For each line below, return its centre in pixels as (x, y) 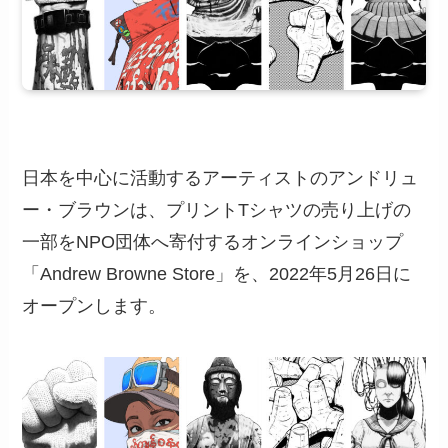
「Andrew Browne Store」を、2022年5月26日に (217, 273)
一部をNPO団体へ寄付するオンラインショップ (213, 241)
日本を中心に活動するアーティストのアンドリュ (220, 177)
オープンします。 (94, 305)
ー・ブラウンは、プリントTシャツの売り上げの (217, 209)
